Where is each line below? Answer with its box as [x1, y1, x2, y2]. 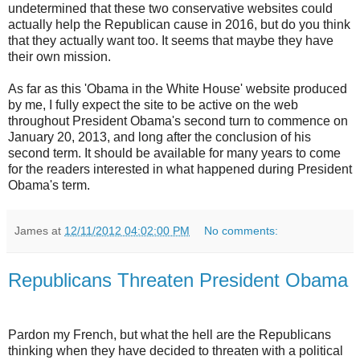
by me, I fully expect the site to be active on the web [8, 98, 298, 112]
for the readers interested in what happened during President [8, 162, 352, 177]
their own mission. [8, 50, 111, 64]
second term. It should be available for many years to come [8, 146, 341, 161]
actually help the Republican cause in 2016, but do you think [8, 18, 350, 32]
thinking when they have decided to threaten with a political [8, 343, 343, 358]
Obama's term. [8, 178, 90, 193]
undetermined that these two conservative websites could [8, 2, 333, 16]
